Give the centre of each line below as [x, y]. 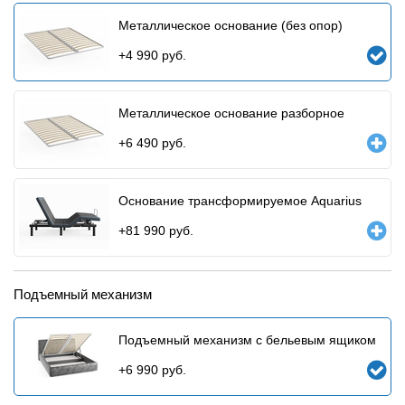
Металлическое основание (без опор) [231, 25]
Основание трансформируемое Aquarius [240, 200]
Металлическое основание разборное [231, 113]
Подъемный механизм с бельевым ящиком [247, 339]
